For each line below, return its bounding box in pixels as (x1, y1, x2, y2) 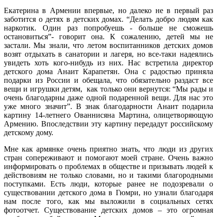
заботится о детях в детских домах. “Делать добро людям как (4, 15, 213, 24)
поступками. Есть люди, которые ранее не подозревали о (4, 180, 213, 188)
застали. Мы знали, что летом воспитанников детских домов (4, 41, 213, 50)
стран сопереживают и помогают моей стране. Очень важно (4, 154, 213, 162)
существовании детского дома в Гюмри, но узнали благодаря (4, 188, 213, 197)
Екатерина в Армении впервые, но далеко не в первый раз (4, 6, 213, 15)
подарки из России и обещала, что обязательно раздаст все (4, 76, 213, 85)
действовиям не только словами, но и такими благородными (4, 171, 213, 180)
